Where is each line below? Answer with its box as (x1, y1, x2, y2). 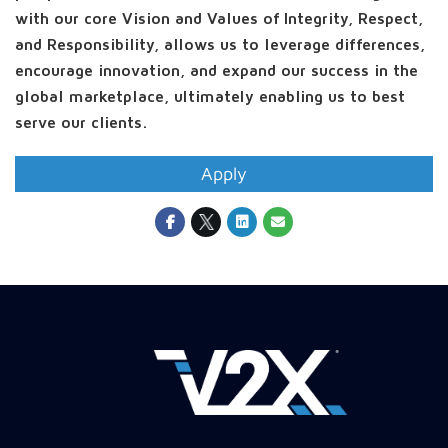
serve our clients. (15, 115, 148, 131)
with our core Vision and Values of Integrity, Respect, (15, 11, 423, 27)
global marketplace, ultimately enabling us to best (15, 89, 405, 105)
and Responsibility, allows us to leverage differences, (15, 37, 425, 53)
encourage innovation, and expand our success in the (15, 63, 418, 79)
